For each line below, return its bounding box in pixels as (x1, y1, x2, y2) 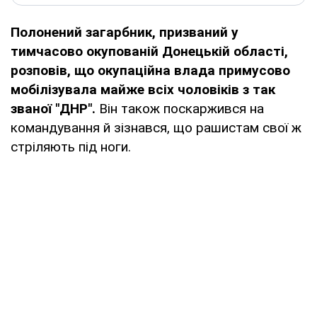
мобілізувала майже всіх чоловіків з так (11, 81, 275, 98)
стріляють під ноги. (11, 138, 131, 155)
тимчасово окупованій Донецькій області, (11, 42, 288, 59)
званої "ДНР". (11, 100, 99, 117)
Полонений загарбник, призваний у (11, 23, 238, 40)
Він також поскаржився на (99, 100, 264, 117)
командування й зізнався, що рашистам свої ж (11, 119, 301, 136)
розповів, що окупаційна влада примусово (11, 62, 290, 79)
